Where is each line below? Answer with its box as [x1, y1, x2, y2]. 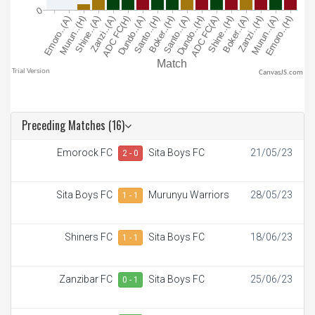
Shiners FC [65, 231, 112, 243]
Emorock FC [57, 146, 112, 158]
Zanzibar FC [59, 273, 112, 285]
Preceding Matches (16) [22, 116, 124, 134]
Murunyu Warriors [148, 188, 229, 200]
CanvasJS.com [259, 68, 303, 77]
